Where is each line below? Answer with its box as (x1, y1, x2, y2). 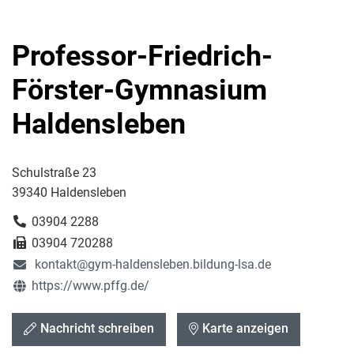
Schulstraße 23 (12, 165, 96, 180)
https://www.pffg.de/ (32, 278, 149, 293)
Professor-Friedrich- (12, 40, 273, 73)
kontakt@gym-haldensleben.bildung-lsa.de (32, 257, 271, 272)
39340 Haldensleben (12, 185, 126, 200)
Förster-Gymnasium (12, 73, 267, 107)
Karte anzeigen (202, 321, 288, 336)
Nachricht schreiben (40, 321, 154, 336)
